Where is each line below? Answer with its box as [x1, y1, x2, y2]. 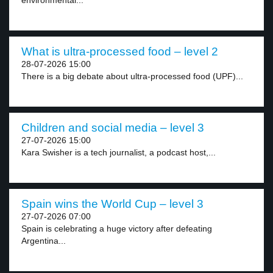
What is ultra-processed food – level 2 [21, 45, 218, 58]
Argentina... [21, 236, 66, 246]
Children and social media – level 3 [21, 121, 204, 134]
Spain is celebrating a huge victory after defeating [21, 224, 212, 233]
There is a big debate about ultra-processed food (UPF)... [21, 71, 243, 81]
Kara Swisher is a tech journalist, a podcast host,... [21, 147, 216, 157]
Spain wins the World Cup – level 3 [21, 197, 204, 210]
